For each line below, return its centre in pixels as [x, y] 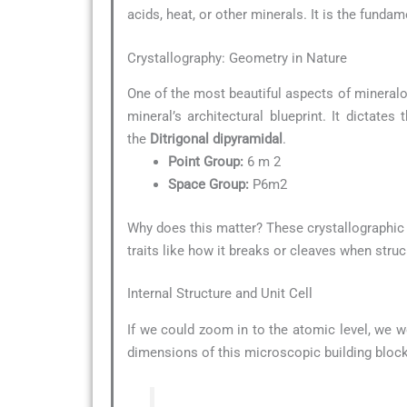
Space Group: [208, 185]
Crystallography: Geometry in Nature [237, 58]
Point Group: [206, 162]
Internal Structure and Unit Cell [220, 294]
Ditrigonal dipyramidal [216, 139]
